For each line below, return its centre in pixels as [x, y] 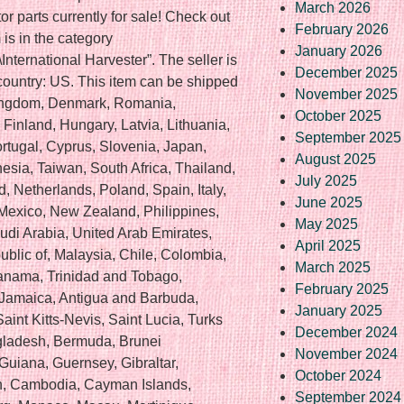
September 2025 [348, 137]
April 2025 [328, 245]
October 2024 [338, 375]
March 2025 [333, 267]
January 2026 [339, 50]
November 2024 [346, 353]
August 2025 [335, 159]
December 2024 [346, 332]
